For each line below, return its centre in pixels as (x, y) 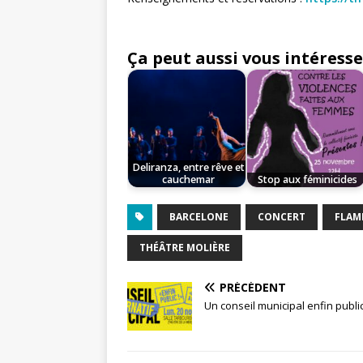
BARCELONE (199, 217)
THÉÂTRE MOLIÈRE (185, 248)
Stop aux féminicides (307, 180)
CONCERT (282, 217)
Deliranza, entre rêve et (188, 168)
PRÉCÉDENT (253, 287)
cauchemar (188, 180)
